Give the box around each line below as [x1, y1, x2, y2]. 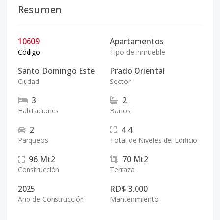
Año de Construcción [18, 194, 84, 204]
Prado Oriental [110, 65, 165, 76]
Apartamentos [110, 36, 164, 47]
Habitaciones [18, 106, 59, 115]
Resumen [18, 3, 62, 16]
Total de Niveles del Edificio [110, 136, 197, 145]
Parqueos [18, 136, 48, 145]
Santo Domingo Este [18, 65, 95, 76]
